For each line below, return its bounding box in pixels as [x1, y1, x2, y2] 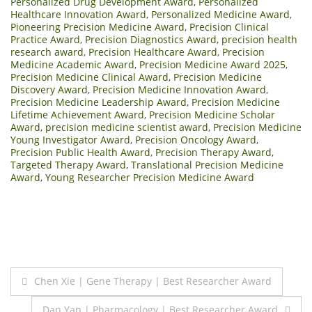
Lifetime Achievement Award [10, 107, 144, 121]
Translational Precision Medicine [131, 157, 283, 171]
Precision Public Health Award [10, 145, 150, 159]
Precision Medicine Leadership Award [10, 95, 187, 109]
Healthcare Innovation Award [10, 7, 146, 21]
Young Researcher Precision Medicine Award [45, 170, 254, 184]
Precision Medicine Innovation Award [93, 82, 266, 96]
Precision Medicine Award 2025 [139, 57, 286, 71]
